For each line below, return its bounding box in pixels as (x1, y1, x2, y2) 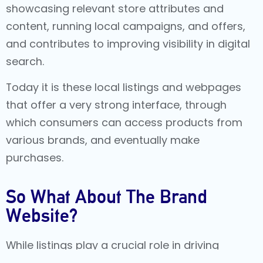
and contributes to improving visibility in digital (6, 36, 250, 51)
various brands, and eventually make (6, 133, 200, 148)
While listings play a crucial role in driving (6, 237, 219, 252)
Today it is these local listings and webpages (6, 80, 241, 95)
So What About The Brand (6, 185, 207, 207)
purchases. (6, 150, 63, 166)
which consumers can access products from (6, 115, 242, 130)
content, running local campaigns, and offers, (6, 18, 245, 33)
